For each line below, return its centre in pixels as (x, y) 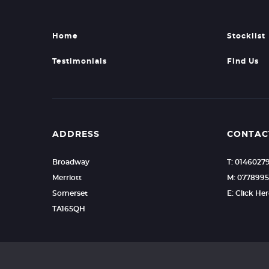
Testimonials (80, 61)
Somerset (70, 193)
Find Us (243, 61)
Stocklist (246, 36)
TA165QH (69, 209)
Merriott (67, 178)
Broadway (71, 162)
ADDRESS (76, 134)
